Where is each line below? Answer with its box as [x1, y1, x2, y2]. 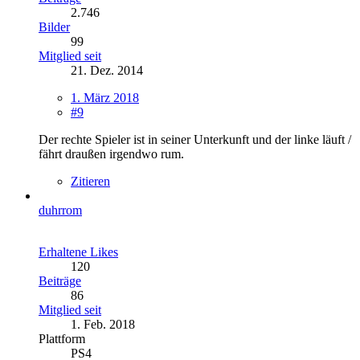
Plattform [39, 331, 85, 346]
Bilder [39, 19, 70, 34]
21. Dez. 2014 [71, 63, 143, 77]
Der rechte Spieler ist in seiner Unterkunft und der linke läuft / [39, 132, 351, 146]
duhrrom [39, 202, 82, 217]
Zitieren [71, 174, 110, 188]
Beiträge [39, 273, 81, 288]
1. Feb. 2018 [71, 317, 135, 331]
